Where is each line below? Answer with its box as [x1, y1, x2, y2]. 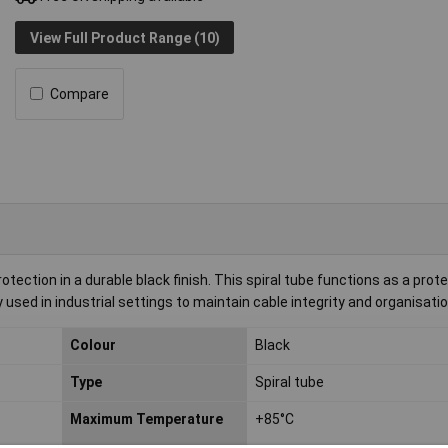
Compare [50, 85, 110, 102]
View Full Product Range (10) [29, 29, 220, 46]
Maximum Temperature [69, 411, 223, 428]
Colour [69, 337, 116, 354]
